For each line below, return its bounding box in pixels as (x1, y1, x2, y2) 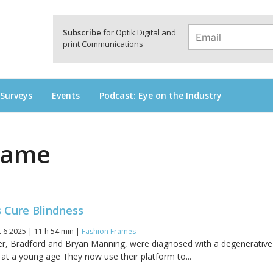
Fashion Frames (82, 226, 136, 237)
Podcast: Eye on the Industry (99, 89, 222, 101)
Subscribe (63, 27, 101, 38)
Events (52, 89, 80, 101)
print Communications (63, 38, 143, 49)
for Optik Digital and (101, 27, 176, 38)
